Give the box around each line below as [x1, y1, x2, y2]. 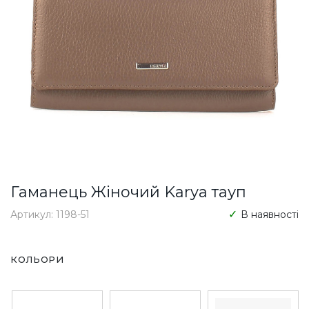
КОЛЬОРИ [10, 253, 64, 265]
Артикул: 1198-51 [10, 208, 90, 221]
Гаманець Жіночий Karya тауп [10, 182, 246, 201]
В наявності [241, 208, 299, 221]
